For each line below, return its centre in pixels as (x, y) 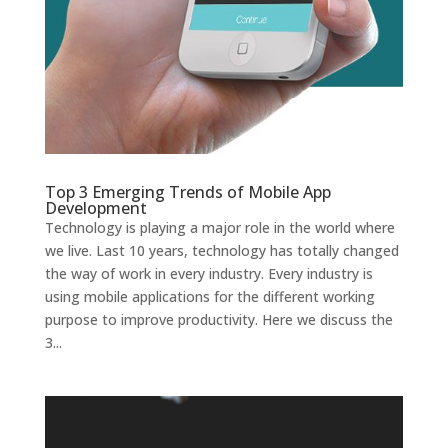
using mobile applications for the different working (209, 297)
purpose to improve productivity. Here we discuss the (218, 320)
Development (99, 208)
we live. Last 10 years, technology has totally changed (221, 251)
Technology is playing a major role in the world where (219, 228)
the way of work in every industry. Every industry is (208, 274)
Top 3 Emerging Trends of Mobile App (187, 192)
